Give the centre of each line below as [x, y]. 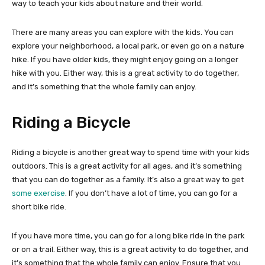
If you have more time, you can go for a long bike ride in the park [128, 236]
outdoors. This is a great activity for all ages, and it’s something [127, 166]
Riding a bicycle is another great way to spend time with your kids [131, 153]
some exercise [38, 193]
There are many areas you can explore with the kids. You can [123, 33]
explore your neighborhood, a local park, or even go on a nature [128, 46]
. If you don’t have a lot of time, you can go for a [151, 193]
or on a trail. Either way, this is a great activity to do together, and [130, 250]
